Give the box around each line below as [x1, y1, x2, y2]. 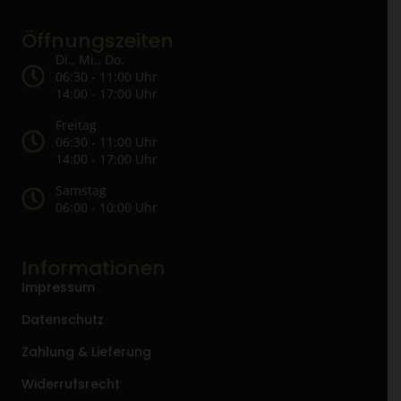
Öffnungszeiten [21, 26, 174, 55]
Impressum [21, 277, 95, 296]
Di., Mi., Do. [55, 50, 124, 68]
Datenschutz [21, 310, 104, 328]
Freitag [55, 115, 97, 133]
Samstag [55, 181, 107, 199]
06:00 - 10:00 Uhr [55, 198, 158, 216]
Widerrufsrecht [21, 374, 120, 393]
